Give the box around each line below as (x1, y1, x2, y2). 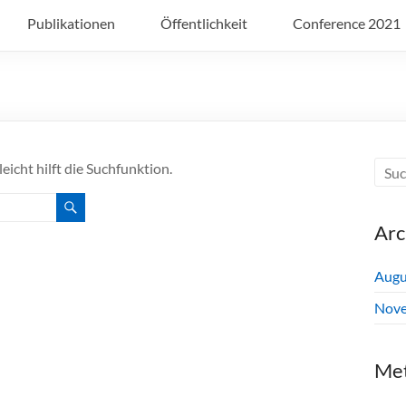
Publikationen (27, 14, 115, 33)
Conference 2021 (293, 14, 401, 33)
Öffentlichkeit (160, 14, 247, 33)
